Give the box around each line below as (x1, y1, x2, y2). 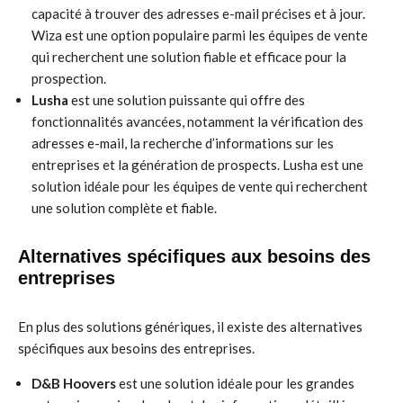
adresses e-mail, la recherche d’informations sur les (31, 135, 334, 151)
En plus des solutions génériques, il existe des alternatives (18, 318, 363, 335)
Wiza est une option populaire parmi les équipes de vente (31, 27, 368, 43)
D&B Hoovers (31, 375, 116, 391)
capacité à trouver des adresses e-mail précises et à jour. (31, 5, 365, 22)
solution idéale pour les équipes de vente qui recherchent (31, 178, 368, 194)
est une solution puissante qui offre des (68, 92, 305, 108)
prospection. (31, 70, 106, 86)
